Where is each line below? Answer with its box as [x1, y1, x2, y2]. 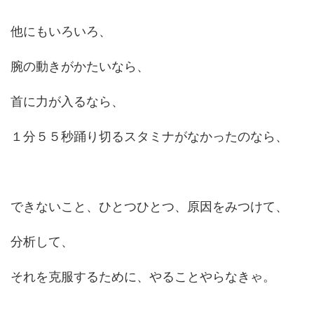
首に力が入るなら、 [11, 94, 124, 109]
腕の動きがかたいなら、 [11, 59, 149, 74]
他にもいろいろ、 [11, 24, 111, 39]
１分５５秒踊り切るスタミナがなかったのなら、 [11, 129, 288, 144]
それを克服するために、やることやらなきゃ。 [11, 269, 275, 284]
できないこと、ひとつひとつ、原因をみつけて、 [11, 199, 288, 214]
